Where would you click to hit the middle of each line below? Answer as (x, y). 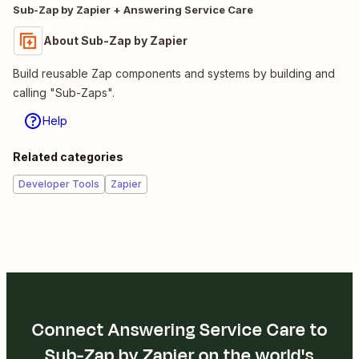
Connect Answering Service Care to (179, 330)
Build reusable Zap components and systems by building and (174, 73)
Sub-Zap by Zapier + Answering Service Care (133, 9)
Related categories (68, 156)
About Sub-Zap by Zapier (115, 40)
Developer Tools (59, 184)
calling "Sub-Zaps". (64, 92)
